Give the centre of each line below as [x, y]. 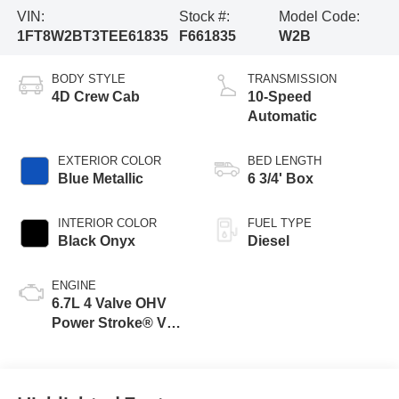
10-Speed [280, 97]
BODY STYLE [88, 79]
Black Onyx [96, 241]
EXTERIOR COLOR [109, 161]
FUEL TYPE [280, 224]
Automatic [282, 117]
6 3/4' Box [281, 179]
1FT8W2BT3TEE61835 [92, 37]
